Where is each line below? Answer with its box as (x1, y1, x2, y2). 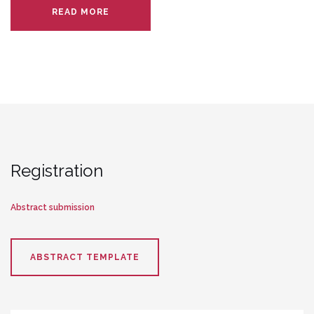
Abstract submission (11, 203, 95, 213)
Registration (11, 161, 103, 182)
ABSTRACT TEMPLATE (30, 252, 139, 263)
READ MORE (52, 7, 109, 18)
